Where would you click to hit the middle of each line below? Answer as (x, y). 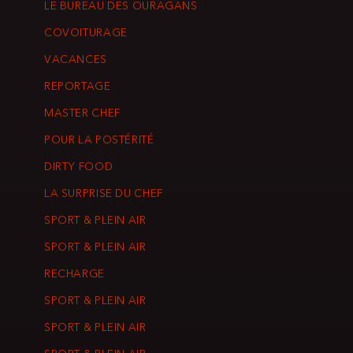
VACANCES (76, 61)
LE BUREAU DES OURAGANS (121, 7)
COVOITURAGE (86, 34)
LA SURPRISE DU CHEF (104, 195)
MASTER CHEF (82, 114)
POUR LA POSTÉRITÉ (99, 141)
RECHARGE (74, 275)
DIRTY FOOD (79, 168)
